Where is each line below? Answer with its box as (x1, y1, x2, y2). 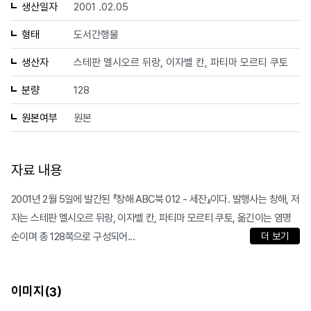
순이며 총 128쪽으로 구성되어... (11, 230, 135, 244)
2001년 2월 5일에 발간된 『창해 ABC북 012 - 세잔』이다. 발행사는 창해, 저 (11, 193, 300, 206)
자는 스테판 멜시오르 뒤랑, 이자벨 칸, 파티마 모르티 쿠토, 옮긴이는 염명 (11, 212, 292, 225)
